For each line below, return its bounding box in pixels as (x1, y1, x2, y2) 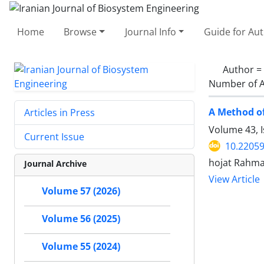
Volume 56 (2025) (42, 212, 120, 225)
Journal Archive (24, 157, 87, 169)
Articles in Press (24, 105, 95, 119)
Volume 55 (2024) (42, 240, 120, 253)
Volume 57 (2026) (42, 184, 120, 197)
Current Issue (24, 130, 84, 143)
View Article (209, 173, 260, 186)
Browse (64, 25, 97, 38)
